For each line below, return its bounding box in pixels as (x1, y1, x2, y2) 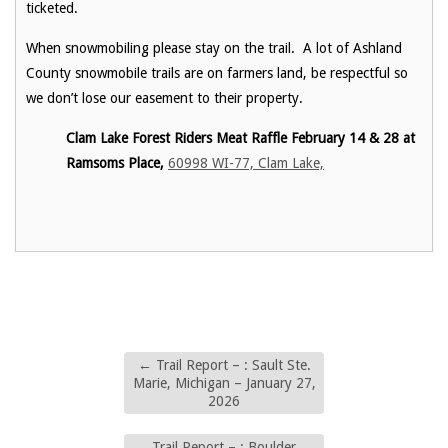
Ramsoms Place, (66, 154, 168, 171)
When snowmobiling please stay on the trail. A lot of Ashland (26, 39, 402, 56)
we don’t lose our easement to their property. (26, 89, 303, 106)
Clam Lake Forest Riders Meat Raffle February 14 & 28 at (66, 129, 415, 146)
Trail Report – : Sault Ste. (151, 356, 311, 373)
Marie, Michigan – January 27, (132, 374, 316, 391)
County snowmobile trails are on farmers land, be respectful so (26, 64, 408, 81)
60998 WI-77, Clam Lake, (168, 154, 324, 171)
